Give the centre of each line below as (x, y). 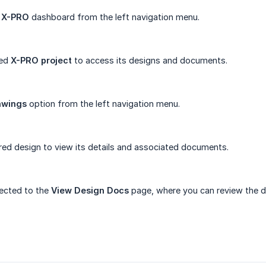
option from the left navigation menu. (103, 104)
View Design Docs (90, 191)
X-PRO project (41, 61)
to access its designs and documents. (150, 61)
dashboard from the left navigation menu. (114, 17)
